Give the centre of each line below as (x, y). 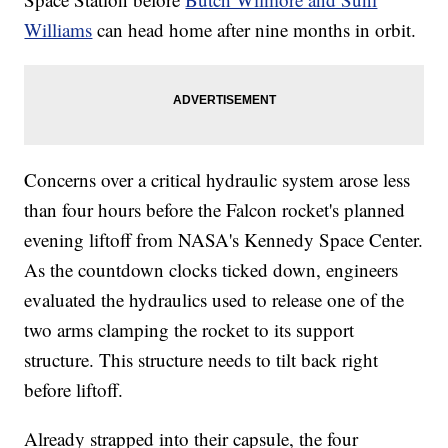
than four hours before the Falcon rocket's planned (215, 210)
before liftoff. (74, 390)
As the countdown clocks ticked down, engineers (211, 270)
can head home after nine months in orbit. (254, 30)
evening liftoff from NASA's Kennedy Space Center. (224, 240)
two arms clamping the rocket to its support (189, 330)
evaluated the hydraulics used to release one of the (214, 300)
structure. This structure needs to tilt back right (201, 360)
